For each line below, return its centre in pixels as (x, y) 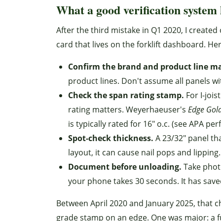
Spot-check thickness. (111, 138)
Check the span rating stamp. (126, 95)
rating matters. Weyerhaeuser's (128, 110)
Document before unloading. (125, 167)
